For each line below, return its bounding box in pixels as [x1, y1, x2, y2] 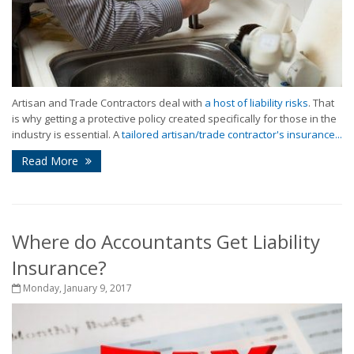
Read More [21, 153, 81, 168]
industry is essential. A [12, 127, 122, 141]
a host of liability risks [205, 96, 308, 110]
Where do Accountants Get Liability [12, 228, 320, 254]
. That [308, 96, 334, 110]
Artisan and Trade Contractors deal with [12, 96, 205, 110]
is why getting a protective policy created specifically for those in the [12, 111, 337, 126]
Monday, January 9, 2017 [21, 281, 132, 295]
